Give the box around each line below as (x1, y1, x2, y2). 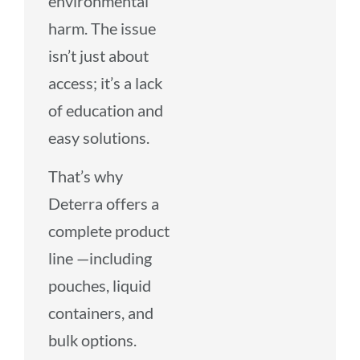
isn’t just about (48, 45, 149, 65)
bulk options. (48, 329, 137, 350)
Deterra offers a (48, 193, 159, 213)
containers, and (48, 302, 153, 322)
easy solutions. (48, 127, 149, 147)
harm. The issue (48, 18, 156, 38)
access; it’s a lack (48, 72, 162, 92)
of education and (48, 100, 163, 120)
